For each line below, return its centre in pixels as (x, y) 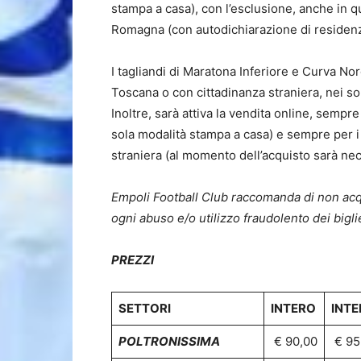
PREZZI (133, 260)
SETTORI (144, 308)
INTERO (293, 308)
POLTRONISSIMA (169, 341)
